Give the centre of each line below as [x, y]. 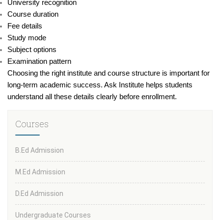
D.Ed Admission [39, 193]
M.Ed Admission [40, 172]
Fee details [25, 26]
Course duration [33, 14]
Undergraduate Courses [53, 215]
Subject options [32, 49]
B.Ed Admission [40, 150]
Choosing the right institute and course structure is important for [109, 73]
